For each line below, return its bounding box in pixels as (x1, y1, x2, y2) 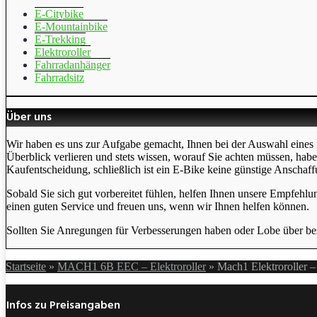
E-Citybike (35, 7, 83, 20)
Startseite (6, 260, 46, 272)
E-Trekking (35, 33, 86, 45)
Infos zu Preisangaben (6, 296, 120, 315)
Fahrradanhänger (35, 58, 110, 71)
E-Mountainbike (35, 20, 108, 33)
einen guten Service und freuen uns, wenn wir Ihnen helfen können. (6, 200, 309, 212)
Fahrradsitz (35, 71, 84, 83)
